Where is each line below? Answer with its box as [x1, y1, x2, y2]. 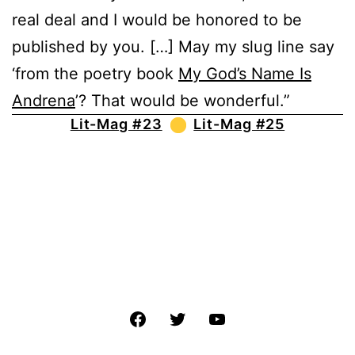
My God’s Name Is [178, 63, 311, 83]
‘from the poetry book [12, 63, 178, 83]
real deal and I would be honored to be [12, 10, 302, 29]
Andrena [12, 90, 75, 110]
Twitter [186, 309, 228, 326]
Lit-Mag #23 [70, 115, 162, 132]
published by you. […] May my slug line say [12, 36, 334, 56]
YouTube [226, 309, 278, 326]
